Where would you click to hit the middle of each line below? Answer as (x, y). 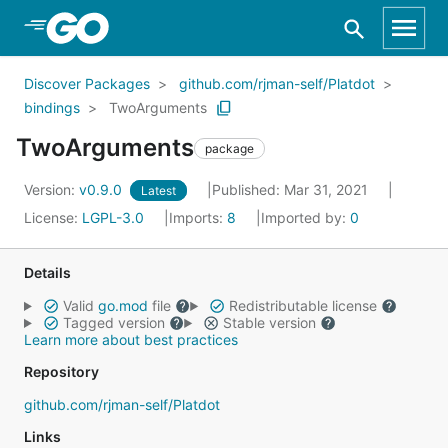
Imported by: (305, 217)
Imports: (198, 217)
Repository (61, 371)
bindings (52, 107)
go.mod (122, 305)
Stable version (269, 322)
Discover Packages (87, 83)
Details (47, 272)
